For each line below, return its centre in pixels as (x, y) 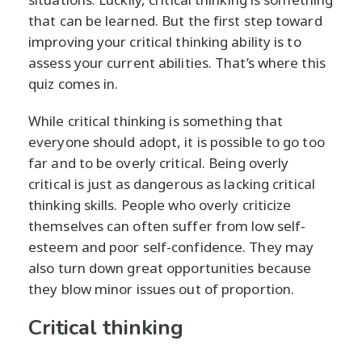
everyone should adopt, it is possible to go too (177, 142)
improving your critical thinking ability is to (165, 42)
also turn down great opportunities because (170, 268)
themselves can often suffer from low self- (167, 226)
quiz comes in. (74, 84)
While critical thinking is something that (156, 121)
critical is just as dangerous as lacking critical (172, 184)
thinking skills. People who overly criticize (160, 205)
